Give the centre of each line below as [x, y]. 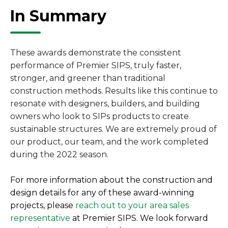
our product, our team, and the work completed [109, 141]
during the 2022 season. [59, 154]
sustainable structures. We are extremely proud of [113, 129]
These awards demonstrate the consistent [96, 52]
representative [40, 218]
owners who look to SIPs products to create [99, 116]
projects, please [43, 205]
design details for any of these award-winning [102, 192]
